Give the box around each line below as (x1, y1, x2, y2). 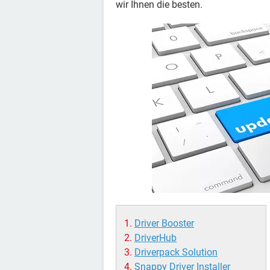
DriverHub (134, 232, 177, 243)
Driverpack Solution (134, 246, 218, 258)
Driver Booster (134, 218, 194, 229)
